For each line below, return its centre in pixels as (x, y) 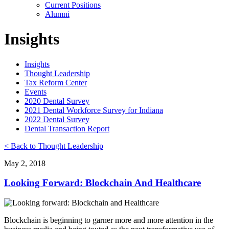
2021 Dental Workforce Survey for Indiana (94, 110)
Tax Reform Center (56, 82)
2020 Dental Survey (57, 101)
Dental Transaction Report (67, 128)
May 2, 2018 (25, 163)
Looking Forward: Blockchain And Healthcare (102, 183)
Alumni (57, 14)
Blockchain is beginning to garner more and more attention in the (109, 220)
